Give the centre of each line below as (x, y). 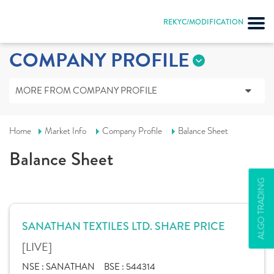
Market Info (65, 131)
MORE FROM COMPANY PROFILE (86, 91)
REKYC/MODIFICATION (203, 22)
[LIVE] (37, 247)
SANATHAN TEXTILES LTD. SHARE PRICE (124, 226)
